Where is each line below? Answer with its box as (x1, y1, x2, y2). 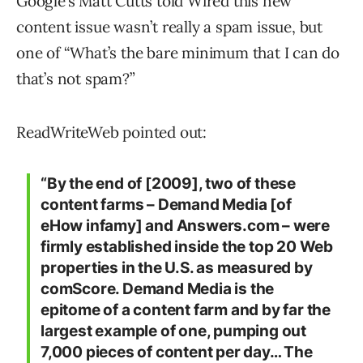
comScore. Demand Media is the (41, 280, 275, 299)
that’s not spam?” (16, 69, 135, 89)
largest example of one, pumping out (41, 322, 306, 341)
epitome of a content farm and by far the (41, 301, 331, 320)
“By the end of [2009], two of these (41, 174, 296, 194)
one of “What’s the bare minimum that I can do (16, 43, 340, 63)
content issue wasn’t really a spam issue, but (16, 17, 322, 37)
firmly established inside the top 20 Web (41, 237, 333, 257)
